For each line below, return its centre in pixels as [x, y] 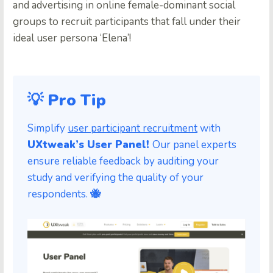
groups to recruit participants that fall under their [127, 21]
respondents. [59, 194]
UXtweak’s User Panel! [90, 144]
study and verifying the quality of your [115, 177]
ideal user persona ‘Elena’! [73, 38]
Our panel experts [194, 144]
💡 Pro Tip [67, 100]
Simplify [48, 128]
